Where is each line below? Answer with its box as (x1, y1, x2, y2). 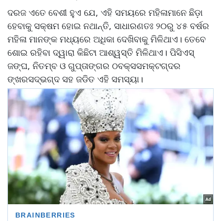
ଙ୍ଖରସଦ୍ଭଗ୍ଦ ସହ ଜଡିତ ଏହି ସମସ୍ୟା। (7, 73, 146, 85)
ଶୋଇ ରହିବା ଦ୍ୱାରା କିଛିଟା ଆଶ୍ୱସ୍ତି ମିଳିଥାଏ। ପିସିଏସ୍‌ (7, 46, 194, 58)
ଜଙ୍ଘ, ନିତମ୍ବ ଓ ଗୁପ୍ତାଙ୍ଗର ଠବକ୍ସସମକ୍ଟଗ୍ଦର (7, 59, 181, 72)
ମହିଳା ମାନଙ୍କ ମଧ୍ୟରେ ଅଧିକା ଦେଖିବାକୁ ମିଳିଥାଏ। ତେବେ (7, 33, 206, 45)
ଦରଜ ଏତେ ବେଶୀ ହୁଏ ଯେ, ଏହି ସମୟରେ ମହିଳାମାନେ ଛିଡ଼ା (7, 6, 203, 18)
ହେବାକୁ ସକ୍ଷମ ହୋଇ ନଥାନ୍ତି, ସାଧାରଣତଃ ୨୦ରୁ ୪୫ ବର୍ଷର (7, 19, 209, 32)
